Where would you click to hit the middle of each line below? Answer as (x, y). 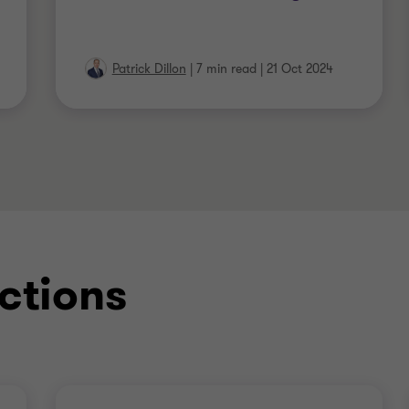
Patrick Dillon (149, 69)
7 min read (226, 69)
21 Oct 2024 (299, 69)
